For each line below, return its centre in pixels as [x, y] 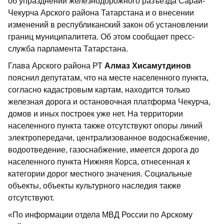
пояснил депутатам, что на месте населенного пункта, [108, 78]
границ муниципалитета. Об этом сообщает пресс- [101, 37]
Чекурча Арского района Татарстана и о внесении [101, 13]
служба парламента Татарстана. [68, 49]
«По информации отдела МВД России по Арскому [100, 215]
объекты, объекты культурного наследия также [94, 186]
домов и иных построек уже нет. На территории [95, 114]
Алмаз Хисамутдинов [148, 66]
